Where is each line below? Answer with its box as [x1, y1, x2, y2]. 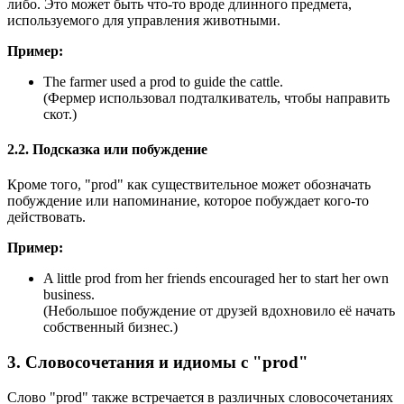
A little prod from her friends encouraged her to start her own [43, 271, 389, 287]
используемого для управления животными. [7, 12, 280, 28]
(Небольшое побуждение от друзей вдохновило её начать [43, 303, 395, 319]
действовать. [7, 209, 86, 225]
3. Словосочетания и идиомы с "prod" [7, 352, 308, 372]
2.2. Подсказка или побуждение [7, 141, 207, 157]
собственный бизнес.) [43, 319, 178, 335]
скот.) [43, 106, 77, 122]
